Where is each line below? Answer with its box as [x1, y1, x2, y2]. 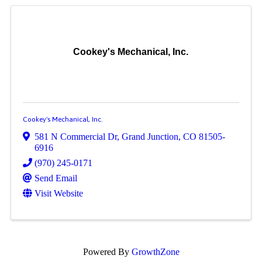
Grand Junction [121, 131, 178, 142]
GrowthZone [131, 246, 180, 257]
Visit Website [34, 188, 83, 198]
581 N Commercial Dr [34, 131, 117, 142]
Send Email [34, 173, 77, 183]
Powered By [82, 246, 132, 257]
